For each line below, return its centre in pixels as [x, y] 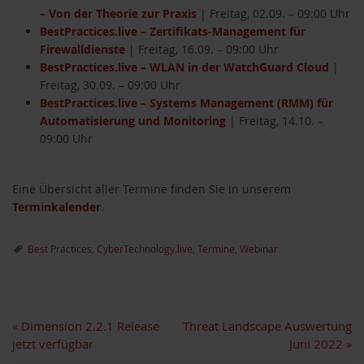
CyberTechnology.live [145, 249]
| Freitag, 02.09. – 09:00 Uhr [273, 14]
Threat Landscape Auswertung [267, 326]
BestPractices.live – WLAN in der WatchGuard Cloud [184, 67]
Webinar [259, 249]
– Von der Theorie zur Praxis [118, 14]
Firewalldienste [82, 50]
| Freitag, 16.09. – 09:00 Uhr [202, 50]
